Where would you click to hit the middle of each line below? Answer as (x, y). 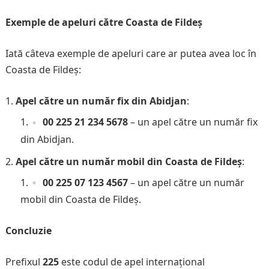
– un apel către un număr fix (192, 122)
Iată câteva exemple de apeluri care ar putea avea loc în (131, 54)
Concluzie (28, 230)
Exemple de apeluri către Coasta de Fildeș (104, 23)
